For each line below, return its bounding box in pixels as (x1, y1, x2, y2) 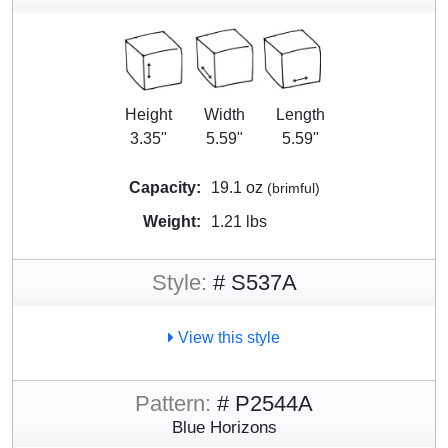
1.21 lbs (210, 213, 267, 231)
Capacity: (128, 179, 201, 197)
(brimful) (266, 180, 320, 197)
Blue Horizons (171, 417, 277, 438)
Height (124, 106, 172, 124)
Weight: (142, 213, 201, 231)
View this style (174, 329, 280, 347)
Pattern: (135, 391, 211, 417)
